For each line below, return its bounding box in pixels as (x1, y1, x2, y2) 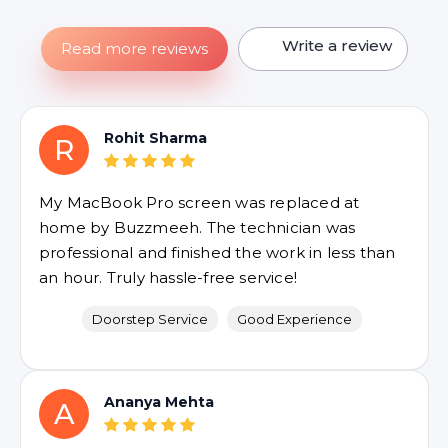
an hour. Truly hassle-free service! (39, 268, 297, 287)
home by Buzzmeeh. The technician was (39, 218, 356, 237)
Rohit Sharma (104, 129, 207, 147)
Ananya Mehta (104, 393, 214, 411)
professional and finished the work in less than (39, 243, 396, 262)
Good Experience (237, 311, 352, 327)
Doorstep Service (92, 311, 208, 327)
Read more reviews (61, 39, 208, 58)
